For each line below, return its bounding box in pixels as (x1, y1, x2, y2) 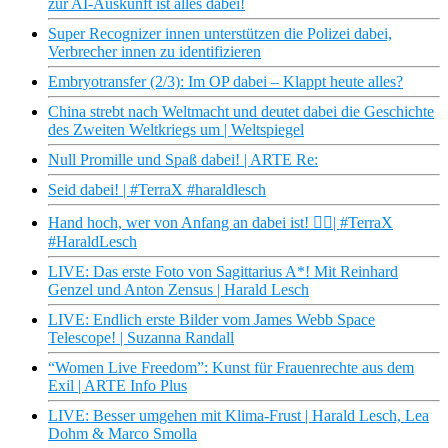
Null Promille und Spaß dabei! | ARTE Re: (48, 151, 318, 169)
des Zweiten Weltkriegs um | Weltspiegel (48, 121, 304, 139)
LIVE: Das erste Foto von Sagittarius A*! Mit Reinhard (48, 263, 398, 281)
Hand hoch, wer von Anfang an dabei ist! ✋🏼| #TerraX (48, 214, 393, 232)
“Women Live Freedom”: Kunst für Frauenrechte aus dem (48, 359, 414, 377)
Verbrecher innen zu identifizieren (48, 43, 261, 61)
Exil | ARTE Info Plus (48, 377, 187, 395)
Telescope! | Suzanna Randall (48, 329, 234, 347)
